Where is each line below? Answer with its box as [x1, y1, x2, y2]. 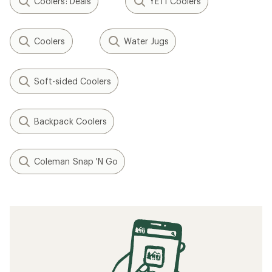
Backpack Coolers [34, 116, 107, 126]
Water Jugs [123, 36, 169, 46]
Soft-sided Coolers [34, 76, 112, 86]
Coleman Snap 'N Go [34, 156, 118, 166]
